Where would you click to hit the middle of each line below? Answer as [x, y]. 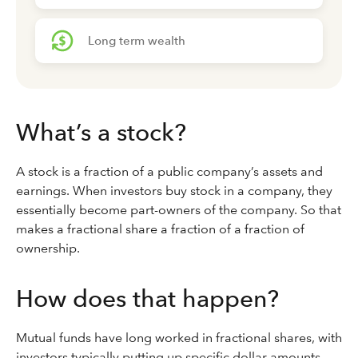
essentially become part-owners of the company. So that [179, 210]
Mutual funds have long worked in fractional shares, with [179, 338]
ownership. [48, 248]
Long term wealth [137, 41]
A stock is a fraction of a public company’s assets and [169, 171]
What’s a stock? [104, 132]
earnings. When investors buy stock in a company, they [174, 191]
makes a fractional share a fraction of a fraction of [160, 229]
